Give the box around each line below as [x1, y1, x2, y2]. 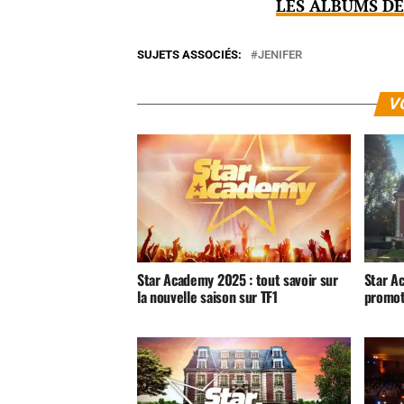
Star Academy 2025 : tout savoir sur [137, 269, 338, 291]
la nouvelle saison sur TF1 [137, 286, 278, 308]
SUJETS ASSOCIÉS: [137, 48, 242, 62]
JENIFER [258, 48, 302, 62]
